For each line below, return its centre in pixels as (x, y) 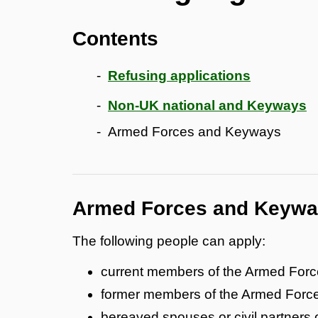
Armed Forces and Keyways (194, 131)
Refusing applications (179, 75)
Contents (115, 38)
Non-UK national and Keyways (207, 105)
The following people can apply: (169, 241)
